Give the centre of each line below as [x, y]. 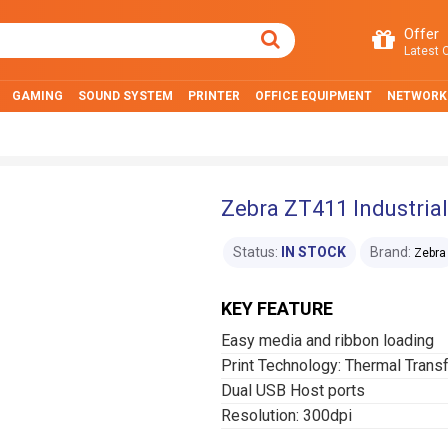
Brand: [390, 252]
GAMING [37, 96]
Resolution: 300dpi [286, 415]
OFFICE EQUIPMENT [313, 96]
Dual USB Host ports [293, 390]
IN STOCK [313, 252]
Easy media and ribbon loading [327, 340]
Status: [255, 252]
